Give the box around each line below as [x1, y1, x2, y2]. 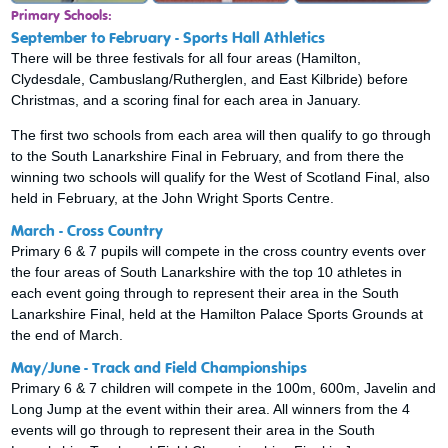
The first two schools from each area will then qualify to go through [11, 126, 432, 143]
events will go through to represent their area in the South [11, 421, 376, 438]
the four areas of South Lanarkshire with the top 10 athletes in [11, 263, 403, 280]
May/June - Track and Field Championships [11, 360, 308, 377]
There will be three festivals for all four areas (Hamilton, [11, 49, 362, 66]
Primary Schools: [11, 8, 113, 23]
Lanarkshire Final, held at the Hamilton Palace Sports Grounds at [11, 305, 424, 322]
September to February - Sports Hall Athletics [11, 30, 326, 47]
